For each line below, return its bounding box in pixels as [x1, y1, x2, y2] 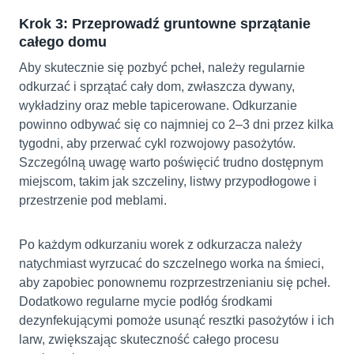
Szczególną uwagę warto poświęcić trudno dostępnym [19, 156, 323, 170]
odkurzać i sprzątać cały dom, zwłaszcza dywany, [19, 80, 295, 94]
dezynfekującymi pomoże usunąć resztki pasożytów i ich [19, 314, 334, 328]
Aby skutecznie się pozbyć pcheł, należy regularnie [19, 61, 305, 75]
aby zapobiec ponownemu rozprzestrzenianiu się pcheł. [19, 276, 330, 290]
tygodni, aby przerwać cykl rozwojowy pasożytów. [19, 137, 296, 151]
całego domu [19, 34, 107, 51]
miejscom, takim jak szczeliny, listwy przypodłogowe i [19, 175, 317, 189]
